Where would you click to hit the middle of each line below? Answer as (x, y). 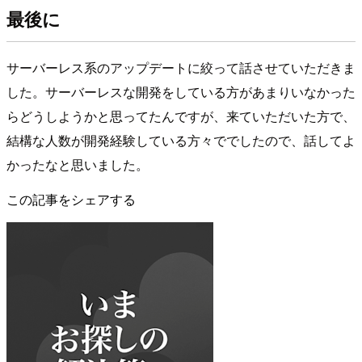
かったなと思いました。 (78, 165)
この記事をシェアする (71, 200)
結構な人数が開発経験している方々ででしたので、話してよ (181, 141)
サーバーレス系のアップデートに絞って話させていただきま (181, 68)
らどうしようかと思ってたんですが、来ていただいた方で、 (181, 116)
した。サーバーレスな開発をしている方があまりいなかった (181, 92)
